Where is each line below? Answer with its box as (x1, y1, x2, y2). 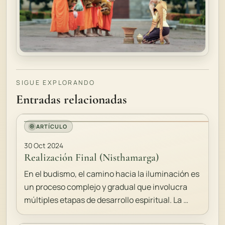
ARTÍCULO (36, 122, 68, 130)
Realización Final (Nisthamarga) (24, 151, 159, 164)
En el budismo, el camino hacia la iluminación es (24, 168, 200, 180)
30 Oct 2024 (24, 141, 64, 151)
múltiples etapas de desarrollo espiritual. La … (24, 194, 189, 206)
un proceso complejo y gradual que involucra (24, 181, 188, 193)
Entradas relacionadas (16, 92, 128, 107)
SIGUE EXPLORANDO (16, 78, 95, 87)
